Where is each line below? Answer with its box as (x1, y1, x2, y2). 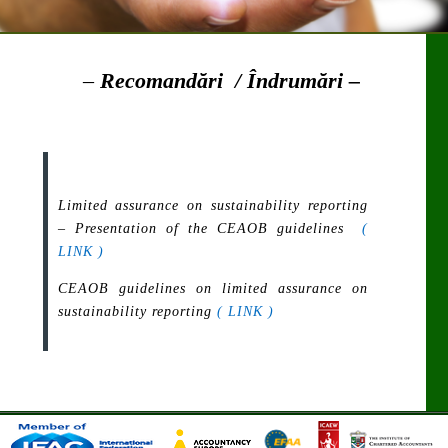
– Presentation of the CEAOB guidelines (57, 220, 363, 236)
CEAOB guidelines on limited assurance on (57, 280, 369, 296)
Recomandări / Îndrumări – (100, 67, 361, 93)
